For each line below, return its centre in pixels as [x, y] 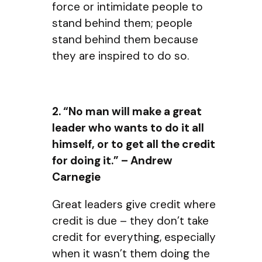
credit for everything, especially [134, 237]
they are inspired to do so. [120, 56]
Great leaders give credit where [134, 204]
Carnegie [76, 177]
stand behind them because [125, 40]
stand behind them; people [122, 23]
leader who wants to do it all [128, 127]
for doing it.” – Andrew [112, 160]
